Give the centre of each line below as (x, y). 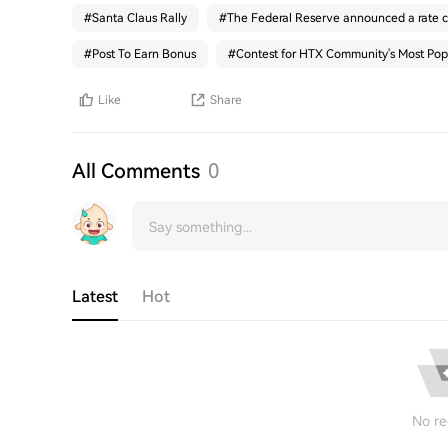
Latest (95, 296)
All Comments (136, 171)
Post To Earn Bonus (144, 54)
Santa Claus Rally (139, 18)
